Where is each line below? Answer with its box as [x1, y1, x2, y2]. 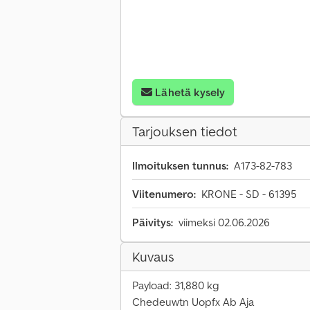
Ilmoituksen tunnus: [132, 158, 228, 173]
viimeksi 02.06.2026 [179, 215, 270, 230]
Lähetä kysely [155, 85, 226, 100]
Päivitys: [132, 215, 173, 230]
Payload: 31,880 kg [132, 278, 219, 293]
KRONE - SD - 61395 [201, 187, 297, 201]
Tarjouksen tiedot [132, 122, 237, 141]
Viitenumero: [132, 187, 196, 201]
